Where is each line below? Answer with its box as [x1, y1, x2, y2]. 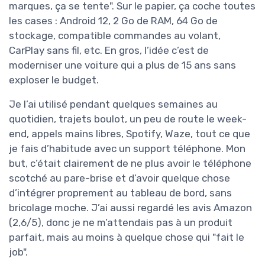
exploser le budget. [9, 74, 99, 86]
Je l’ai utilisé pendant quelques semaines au [9, 98, 218, 111]
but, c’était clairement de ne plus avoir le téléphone [9, 157, 251, 170]
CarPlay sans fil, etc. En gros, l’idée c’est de [9, 44, 209, 57]
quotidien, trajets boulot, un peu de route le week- [9, 113, 247, 125]
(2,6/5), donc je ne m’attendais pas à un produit [9, 216, 232, 229]
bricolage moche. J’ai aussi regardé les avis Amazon [9, 202, 252, 214]
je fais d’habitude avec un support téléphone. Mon [9, 143, 245, 155]
